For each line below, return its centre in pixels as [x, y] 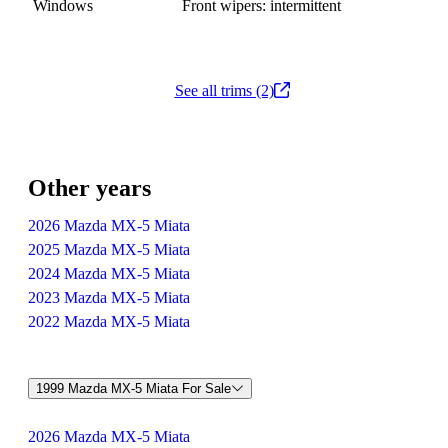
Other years [89, 188]
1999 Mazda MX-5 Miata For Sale [133, 388]
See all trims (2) [224, 91]
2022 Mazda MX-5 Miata [109, 321]
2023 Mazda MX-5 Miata [109, 297]
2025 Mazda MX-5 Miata [109, 249]
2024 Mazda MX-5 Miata [109, 273]
